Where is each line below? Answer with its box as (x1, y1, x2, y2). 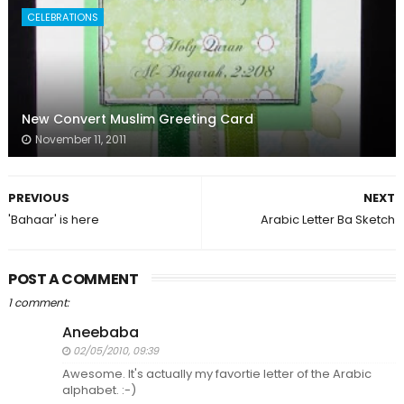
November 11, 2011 (34, 132, 126, 148)
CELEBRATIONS (26, 10, 98, 25)
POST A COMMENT (7, 269, 139, 290)
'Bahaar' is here (7, 211, 99, 229)
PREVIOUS (7, 189, 69, 207)
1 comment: (7, 295, 69, 311)
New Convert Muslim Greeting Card (21, 110, 253, 129)
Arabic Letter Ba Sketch (261, 211, 396, 229)
